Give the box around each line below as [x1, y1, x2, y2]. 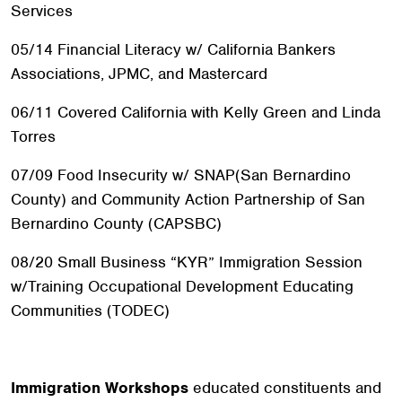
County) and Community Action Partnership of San [11, 189, 365, 209]
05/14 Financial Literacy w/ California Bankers [11, 39, 336, 59]
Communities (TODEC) [11, 301, 170, 320]
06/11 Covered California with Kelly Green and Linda [11, 102, 380, 122]
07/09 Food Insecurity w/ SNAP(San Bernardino [11, 165, 351, 185]
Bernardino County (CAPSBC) [11, 214, 222, 233]
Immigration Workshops [11, 378, 193, 398]
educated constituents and [193, 378, 381, 398]
